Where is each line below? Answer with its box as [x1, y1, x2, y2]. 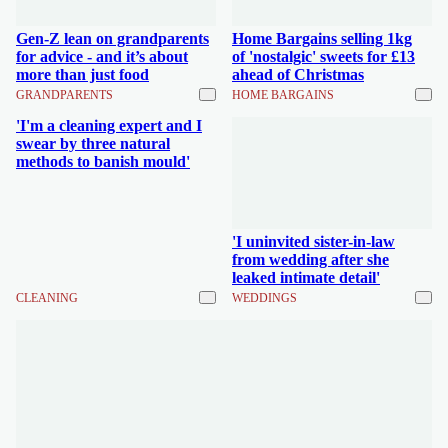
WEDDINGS [232, 291, 297, 305]
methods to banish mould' [16, 152, 190, 170]
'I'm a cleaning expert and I [16, 116, 202, 134]
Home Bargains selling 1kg [232, 29, 412, 47]
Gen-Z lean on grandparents [16, 29, 209, 47]
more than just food [16, 65, 149, 83]
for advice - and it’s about [16, 47, 188, 65]
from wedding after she [232, 251, 389, 268]
